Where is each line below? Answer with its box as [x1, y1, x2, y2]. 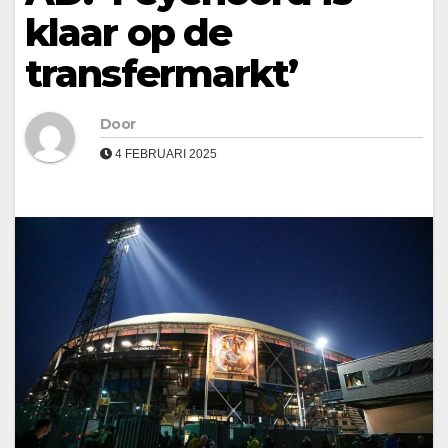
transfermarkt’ [25, 50, 298, 98]
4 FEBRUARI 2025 [112, 147, 217, 162]
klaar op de [25, 9, 232, 57]
